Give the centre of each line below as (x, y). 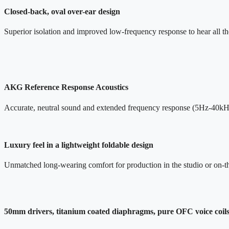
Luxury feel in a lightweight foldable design (79, 145)
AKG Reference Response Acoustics (66, 87)
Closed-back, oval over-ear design (62, 11)
